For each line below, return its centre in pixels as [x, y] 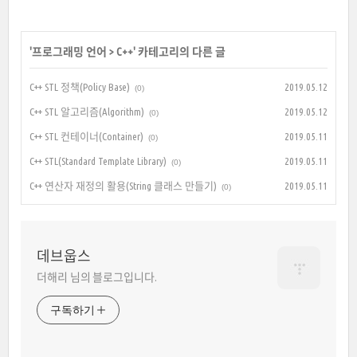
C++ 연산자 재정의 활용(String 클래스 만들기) [123, 185]
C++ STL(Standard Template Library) [98, 161]
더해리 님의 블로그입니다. [97, 277]
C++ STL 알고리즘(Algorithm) [87, 111]
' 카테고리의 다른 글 [179, 51]
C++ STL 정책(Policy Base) [80, 86]
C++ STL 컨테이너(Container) [86, 136]
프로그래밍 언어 [69, 51]
